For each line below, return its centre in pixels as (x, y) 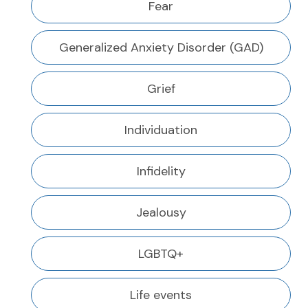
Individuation (161, 130)
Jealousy (161, 213)
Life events (161, 295)
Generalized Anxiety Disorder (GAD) (161, 48)
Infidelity (161, 172)
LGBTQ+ (161, 254)
